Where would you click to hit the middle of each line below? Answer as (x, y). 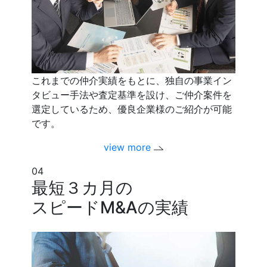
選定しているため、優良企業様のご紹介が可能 (132, 109)
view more (128, 147)
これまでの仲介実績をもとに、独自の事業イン (132, 80)
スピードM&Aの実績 (110, 207)
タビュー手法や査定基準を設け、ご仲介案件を (132, 94)
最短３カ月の (83, 187)
